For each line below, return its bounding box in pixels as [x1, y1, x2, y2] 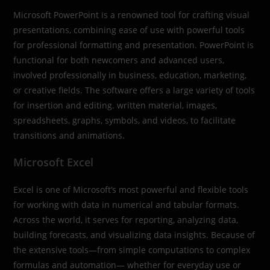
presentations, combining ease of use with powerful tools [13, 24, 245, 36]
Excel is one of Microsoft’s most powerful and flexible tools [13, 183, 249, 195]
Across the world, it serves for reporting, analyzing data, [13, 213, 239, 225]
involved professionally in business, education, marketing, [13, 69, 247, 81]
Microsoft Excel [13, 154, 94, 169]
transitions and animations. [13, 129, 125, 141]
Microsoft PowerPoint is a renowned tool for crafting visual [13, 8, 250, 20]
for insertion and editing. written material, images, [13, 99, 218, 111]
